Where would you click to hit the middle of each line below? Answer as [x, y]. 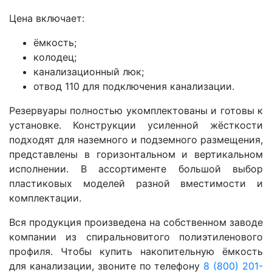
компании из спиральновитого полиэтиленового [136, 237]
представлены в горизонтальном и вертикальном [136, 155]
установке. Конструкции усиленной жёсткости [136, 125]
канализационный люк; [89, 72]
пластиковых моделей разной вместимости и [136, 184]
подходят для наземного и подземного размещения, [136, 140]
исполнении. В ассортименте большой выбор [136, 169]
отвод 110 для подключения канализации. [134, 87]
